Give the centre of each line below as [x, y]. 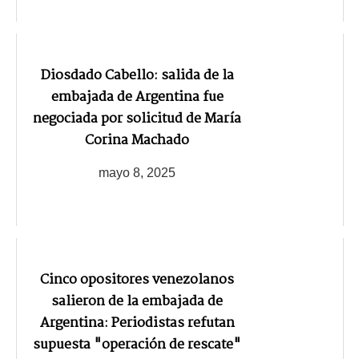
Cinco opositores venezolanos [137, 280]
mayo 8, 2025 [137, 172]
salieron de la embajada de [137, 301]
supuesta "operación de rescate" [137, 345]
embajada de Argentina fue [137, 97]
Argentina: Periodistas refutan [137, 323]
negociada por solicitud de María [137, 119]
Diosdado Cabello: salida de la [137, 75]
